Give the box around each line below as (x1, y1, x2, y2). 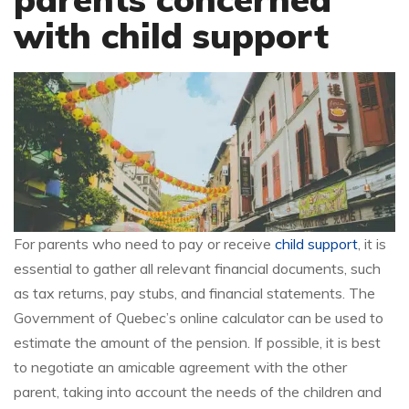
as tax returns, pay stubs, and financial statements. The (14, 283, 375, 302)
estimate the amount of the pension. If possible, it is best (14, 332, 381, 351)
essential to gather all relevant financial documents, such (14, 258, 381, 278)
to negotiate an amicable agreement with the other (14, 357, 347, 376)
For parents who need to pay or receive (14, 234, 275, 253)
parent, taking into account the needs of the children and (14, 382, 382, 401)
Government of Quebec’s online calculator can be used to (14, 308, 383, 327)
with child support (14, 14, 329, 58)
